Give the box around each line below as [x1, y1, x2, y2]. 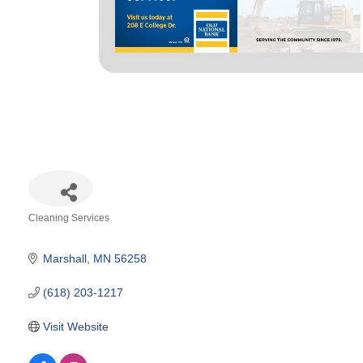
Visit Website [42, 319, 109, 333]
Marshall [42, 251, 87, 265]
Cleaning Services [28, 211, 109, 224]
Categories [28, 223, 83, 237]
